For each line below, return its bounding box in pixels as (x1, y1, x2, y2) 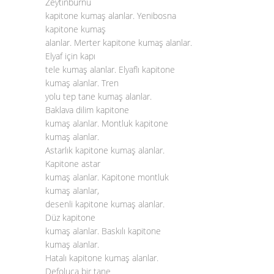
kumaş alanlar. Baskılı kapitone (45, 225, 161, 237)
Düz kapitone (45, 212, 95, 223)
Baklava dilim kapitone (45, 104, 129, 116)
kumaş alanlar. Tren (45, 77, 119, 89)
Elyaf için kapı (45, 50, 95, 62)
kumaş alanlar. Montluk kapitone (45, 117, 168, 129)
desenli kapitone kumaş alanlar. (45, 198, 165, 210)
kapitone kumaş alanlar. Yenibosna (45, 10, 176, 21)
